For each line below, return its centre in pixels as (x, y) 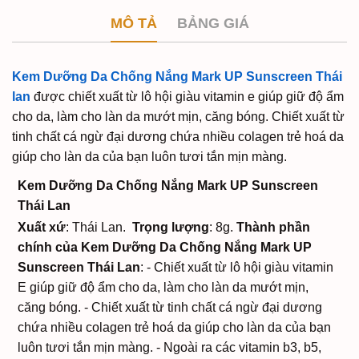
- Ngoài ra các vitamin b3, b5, (237, 347)
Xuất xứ (42, 227)
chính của (48, 247)
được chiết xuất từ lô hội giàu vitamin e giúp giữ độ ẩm (187, 97)
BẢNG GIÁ (213, 23)
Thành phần (273, 227)
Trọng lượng (171, 227)
